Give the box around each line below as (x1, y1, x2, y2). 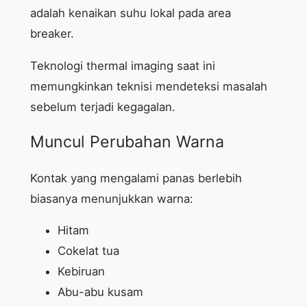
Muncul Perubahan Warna (29, 132, 224, 152)
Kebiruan (57, 265, 105, 279)
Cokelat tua (57, 244, 119, 258)
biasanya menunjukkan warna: (29, 191, 193, 206)
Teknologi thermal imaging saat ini (29, 59, 215, 73)
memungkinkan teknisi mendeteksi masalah (29, 79, 267, 94)
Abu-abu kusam (57, 285, 143, 299)
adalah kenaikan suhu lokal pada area (29, 6, 231, 21)
